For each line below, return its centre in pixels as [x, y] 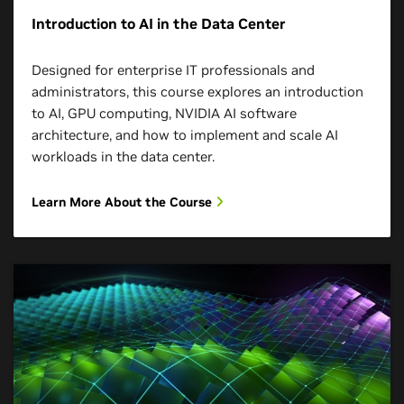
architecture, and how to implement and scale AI [185, 135]
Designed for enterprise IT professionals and [173, 70]
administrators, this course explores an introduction [197, 92]
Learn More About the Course [124, 202]
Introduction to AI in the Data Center [159, 23]
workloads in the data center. [123, 156]
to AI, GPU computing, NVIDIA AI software [164, 113]
